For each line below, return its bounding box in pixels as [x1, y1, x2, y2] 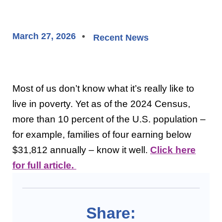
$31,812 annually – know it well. [12, 144, 150, 155]
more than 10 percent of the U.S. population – [12, 113, 206, 124]
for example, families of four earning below [12, 129, 191, 140]
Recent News [93, 32, 149, 43]
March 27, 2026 [12, 31, 76, 42]
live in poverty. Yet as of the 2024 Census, [12, 98, 190, 109]
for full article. [12, 160, 76, 170]
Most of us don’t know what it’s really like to [12, 83, 194, 94]
